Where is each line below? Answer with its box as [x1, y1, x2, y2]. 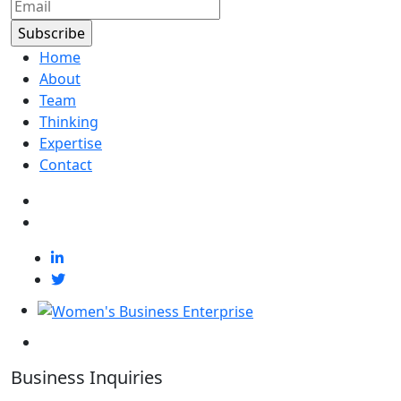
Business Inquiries [11, 364, 163, 389]
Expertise [39, 133, 102, 153]
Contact [39, 155, 92, 175]
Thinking [39, 112, 98, 132]
